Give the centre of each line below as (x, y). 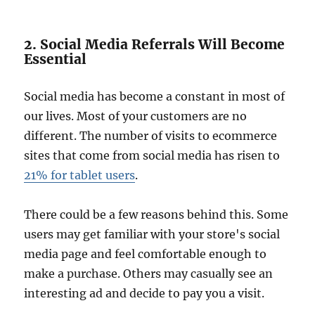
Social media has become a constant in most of (155, 97)
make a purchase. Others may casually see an (149, 274)
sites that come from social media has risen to (152, 156)
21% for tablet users (80, 175)
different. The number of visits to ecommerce (151, 136)
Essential (56, 59)
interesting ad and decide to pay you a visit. (144, 294)
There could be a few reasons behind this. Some (156, 215)
